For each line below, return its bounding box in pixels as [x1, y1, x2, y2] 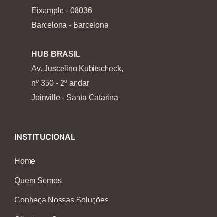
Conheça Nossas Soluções [15, 196, 108, 204]
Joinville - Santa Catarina [31, 93, 118, 102]
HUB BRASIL [31, 50, 80, 59]
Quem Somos [15, 176, 62, 185]
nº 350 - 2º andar [31, 79, 89, 88]
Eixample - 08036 [31, 6, 92, 15]
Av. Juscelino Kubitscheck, [31, 64, 123, 73]
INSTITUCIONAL [15, 132, 75, 142]
